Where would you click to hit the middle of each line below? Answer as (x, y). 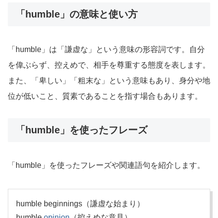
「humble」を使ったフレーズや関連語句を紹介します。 (106, 165)
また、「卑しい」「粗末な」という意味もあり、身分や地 (109, 80)
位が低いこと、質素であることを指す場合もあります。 (105, 96)
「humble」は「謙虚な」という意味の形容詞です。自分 (106, 49)
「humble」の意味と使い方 (77, 14)
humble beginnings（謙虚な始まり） (80, 204)
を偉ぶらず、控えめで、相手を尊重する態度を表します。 (109, 65)
